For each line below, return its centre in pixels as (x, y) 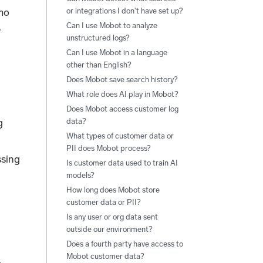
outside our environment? (109, 229)
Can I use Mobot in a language (117, 52)
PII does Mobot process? (108, 148)
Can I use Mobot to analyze (112, 25)
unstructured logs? (97, 38)
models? (80, 175)
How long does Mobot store (113, 190)
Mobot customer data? (105, 256)
